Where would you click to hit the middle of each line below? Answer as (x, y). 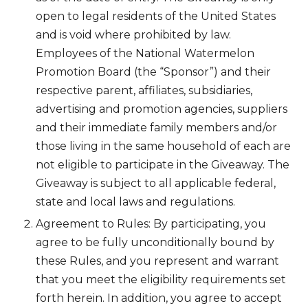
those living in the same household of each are (163, 146)
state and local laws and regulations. (135, 201)
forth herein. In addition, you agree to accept (159, 298)
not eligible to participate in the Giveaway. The (163, 164)
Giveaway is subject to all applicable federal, (156, 183)
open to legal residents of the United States (156, 16)
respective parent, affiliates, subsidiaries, (144, 90)
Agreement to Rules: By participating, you (151, 223)
